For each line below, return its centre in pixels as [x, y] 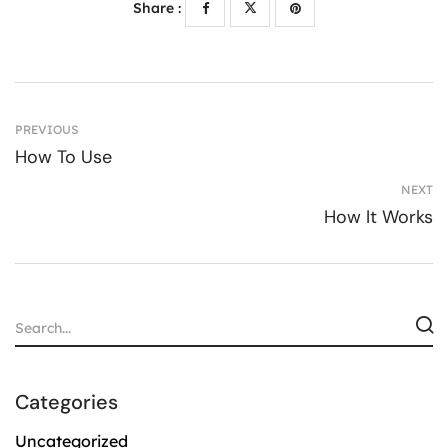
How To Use [63, 157]
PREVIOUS [46, 130]
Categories [66, 402]
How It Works [378, 217]
